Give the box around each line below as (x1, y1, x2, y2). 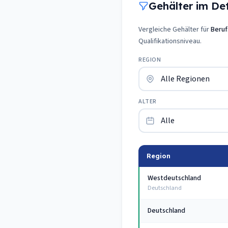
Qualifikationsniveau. (138, 36, 202, 46)
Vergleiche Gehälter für (138, 24, 211, 35)
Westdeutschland (148, 173, 201, 183)
